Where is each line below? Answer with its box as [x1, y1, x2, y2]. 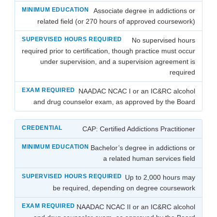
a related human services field [103, 154, 195, 162]
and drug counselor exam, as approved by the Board [33, 97, 195, 106]
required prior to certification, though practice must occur [22, 46, 195, 55]
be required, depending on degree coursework [53, 184, 195, 192]
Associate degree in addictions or [93, 6, 195, 15]
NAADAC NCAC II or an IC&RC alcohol [77, 202, 195, 211]
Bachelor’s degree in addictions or [91, 143, 195, 152]
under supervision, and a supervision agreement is [40, 57, 195, 65]
